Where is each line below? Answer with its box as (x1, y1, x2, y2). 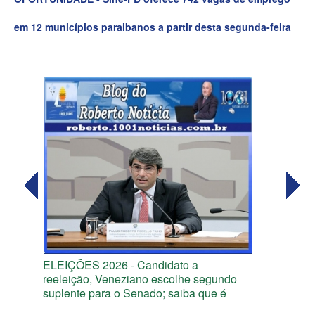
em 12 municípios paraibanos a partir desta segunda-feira (14, 20, 291, 34)
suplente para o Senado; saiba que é (43, 285, 226, 302)
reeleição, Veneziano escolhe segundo (43, 271, 237, 288)
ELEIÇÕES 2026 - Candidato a (43, 257, 198, 274)
